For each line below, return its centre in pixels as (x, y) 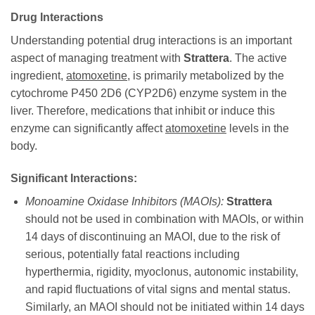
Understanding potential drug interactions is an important (151, 40)
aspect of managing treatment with (97, 58)
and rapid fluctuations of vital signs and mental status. (157, 289)
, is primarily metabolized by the (206, 75)
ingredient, (38, 75)
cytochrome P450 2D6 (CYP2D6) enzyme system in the (149, 93)
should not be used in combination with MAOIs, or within (164, 219)
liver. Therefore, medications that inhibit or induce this (143, 110)
